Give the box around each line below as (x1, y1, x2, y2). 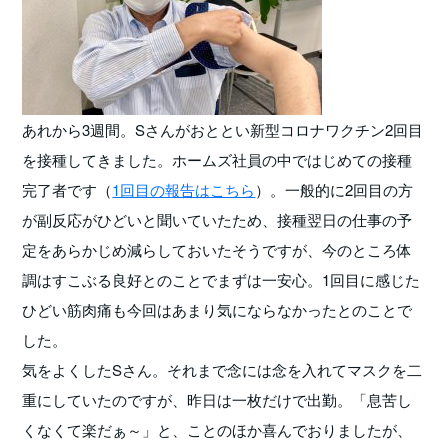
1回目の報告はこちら (112, 179, 256, 200)
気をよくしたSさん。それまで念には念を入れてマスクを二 (22, 359, 423, 380)
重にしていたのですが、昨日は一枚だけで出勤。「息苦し (22, 389, 413, 410)
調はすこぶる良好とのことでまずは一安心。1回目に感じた (22, 269, 421, 290)
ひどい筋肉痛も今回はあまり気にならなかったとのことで (22, 299, 413, 320)
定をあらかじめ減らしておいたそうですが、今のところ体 (22, 239, 413, 260)
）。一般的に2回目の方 (255, 179, 414, 200)
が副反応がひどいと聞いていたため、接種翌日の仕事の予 (22, 209, 413, 230)
